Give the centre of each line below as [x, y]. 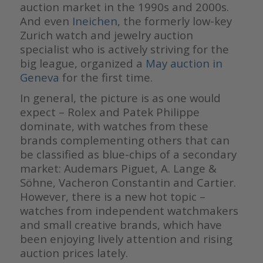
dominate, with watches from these [114, 126]
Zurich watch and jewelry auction [106, 35]
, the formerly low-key [174, 21]
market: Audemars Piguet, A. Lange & [118, 168]
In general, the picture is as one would [120, 98]
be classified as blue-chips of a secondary [128, 154]
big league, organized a [82, 63]
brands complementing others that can [124, 140]
